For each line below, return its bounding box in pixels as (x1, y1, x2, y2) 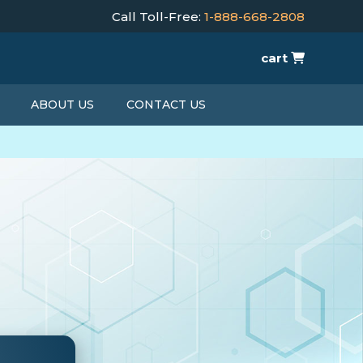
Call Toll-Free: (112, 9, 204, 24)
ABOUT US (30, 97, 94, 112)
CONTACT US (126, 97, 206, 112)
